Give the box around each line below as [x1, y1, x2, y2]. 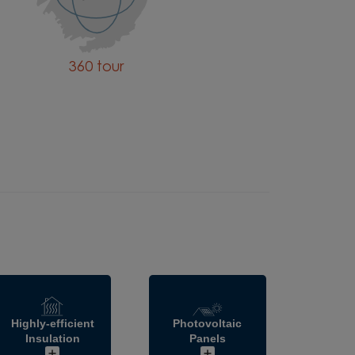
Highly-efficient [10, 317, 94, 330]
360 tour [68, 61, 124, 76]
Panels [189, 332, 226, 345]
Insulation [25, 332, 80, 345]
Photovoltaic [173, 317, 242, 330]
